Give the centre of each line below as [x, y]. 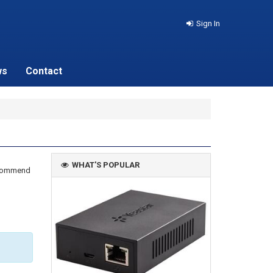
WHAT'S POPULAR [105, 165]
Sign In [208, 23]
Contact [44, 71]
